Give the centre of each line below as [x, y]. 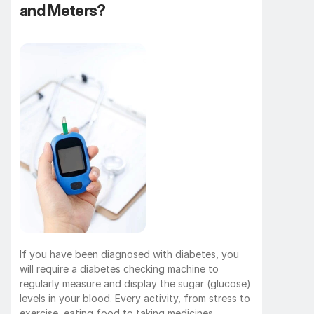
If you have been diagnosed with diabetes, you [129, 254]
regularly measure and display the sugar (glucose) [135, 283]
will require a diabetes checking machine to [119, 268]
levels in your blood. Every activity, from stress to [135, 298]
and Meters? [63, 11]
